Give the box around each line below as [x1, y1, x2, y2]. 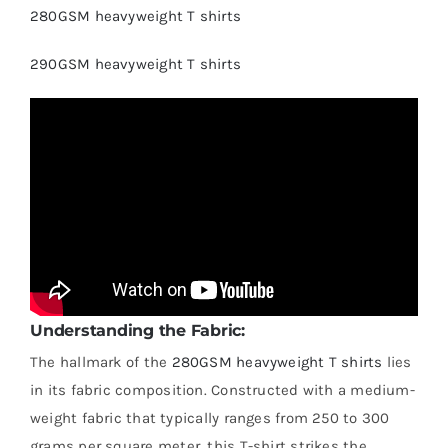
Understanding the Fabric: [30, 321, 245, 341]
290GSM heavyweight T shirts [30, 55, 242, 74]
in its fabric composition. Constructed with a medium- [30, 380, 415, 399]
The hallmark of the [30, 352, 172, 371]
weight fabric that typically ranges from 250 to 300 [30, 408, 390, 427]
